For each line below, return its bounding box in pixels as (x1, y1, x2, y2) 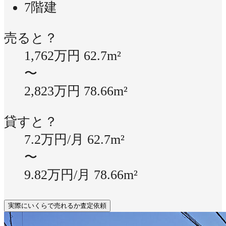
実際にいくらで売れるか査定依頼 (8, 202, 106, 210)
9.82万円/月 (24, 167, 94, 182)
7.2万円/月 (24, 132, 87, 147)
